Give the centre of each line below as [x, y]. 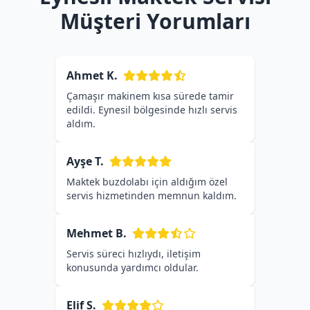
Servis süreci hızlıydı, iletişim [134, 254]
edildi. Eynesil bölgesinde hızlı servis [152, 110]
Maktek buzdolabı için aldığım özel [147, 182]
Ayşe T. [85, 161]
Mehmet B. [97, 233]
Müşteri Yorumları [155, 21]
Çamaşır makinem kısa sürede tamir [150, 96]
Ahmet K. [92, 75]
